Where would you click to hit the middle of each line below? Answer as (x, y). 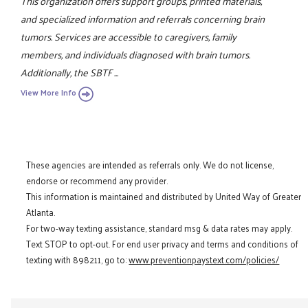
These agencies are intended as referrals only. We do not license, (150, 165)
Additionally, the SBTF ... (70, 73)
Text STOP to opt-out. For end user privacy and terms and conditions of (163, 244)
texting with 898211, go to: (78, 260)
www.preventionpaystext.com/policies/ (204, 260)
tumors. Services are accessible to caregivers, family (129, 37)
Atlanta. (41, 212)
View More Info (49, 93)
